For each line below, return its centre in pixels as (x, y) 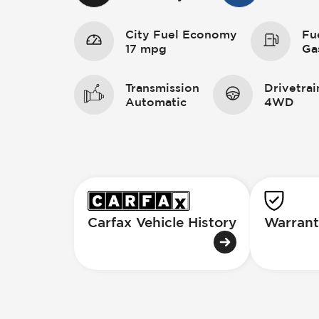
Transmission (162, 88)
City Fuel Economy (181, 34)
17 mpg (146, 48)
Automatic (156, 102)
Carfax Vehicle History (162, 223)
